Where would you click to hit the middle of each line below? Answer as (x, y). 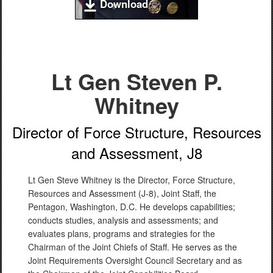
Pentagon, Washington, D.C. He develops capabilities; (132, 207)
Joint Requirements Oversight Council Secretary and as (135, 260)
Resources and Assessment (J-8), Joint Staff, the (122, 193)
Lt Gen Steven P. (136, 81)
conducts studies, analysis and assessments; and (123, 220)
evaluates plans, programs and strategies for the (122, 233)
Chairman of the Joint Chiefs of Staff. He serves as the (133, 247)
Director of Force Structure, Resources (136, 132)
